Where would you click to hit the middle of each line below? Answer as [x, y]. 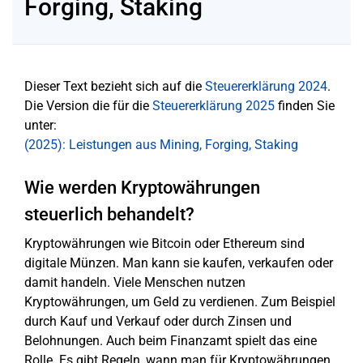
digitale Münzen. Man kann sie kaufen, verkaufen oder [179, 263]
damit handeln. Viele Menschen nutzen [135, 282]
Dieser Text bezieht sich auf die [115, 86]
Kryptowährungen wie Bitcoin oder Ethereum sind [164, 243]
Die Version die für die [88, 106]
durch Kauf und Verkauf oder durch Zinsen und [158, 321]
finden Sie [305, 106]
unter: [41, 125]
